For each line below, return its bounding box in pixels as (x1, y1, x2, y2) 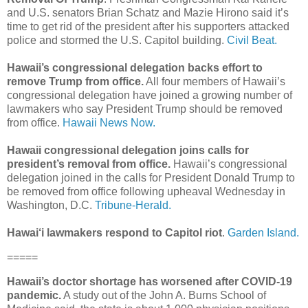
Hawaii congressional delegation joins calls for (7, 144, 249, 156)
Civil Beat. (227, 34, 277, 46)
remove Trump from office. (7, 75, 144, 87)
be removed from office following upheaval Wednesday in (7, 185, 285, 197)
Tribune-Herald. (95, 199, 171, 211)
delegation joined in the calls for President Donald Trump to (7, 171, 295, 184)
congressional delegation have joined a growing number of (7, 89, 292, 101)
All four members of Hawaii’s (144, 75, 285, 87)
